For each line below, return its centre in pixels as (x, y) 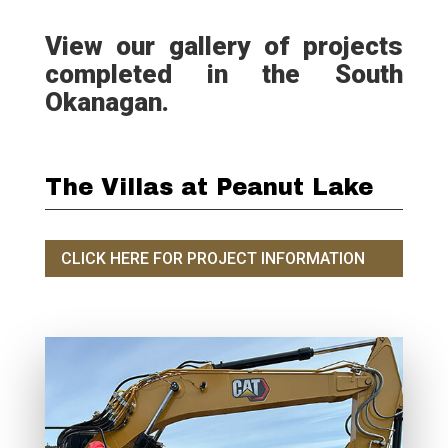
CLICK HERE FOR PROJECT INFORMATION (212, 258)
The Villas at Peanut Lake (208, 187)
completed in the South (224, 73)
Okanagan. (106, 101)
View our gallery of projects (224, 45)
